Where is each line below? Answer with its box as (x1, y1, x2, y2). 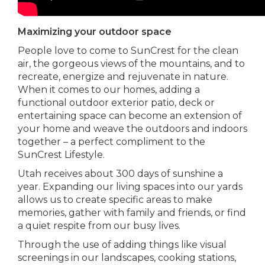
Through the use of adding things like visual (18, 239, 227, 250)
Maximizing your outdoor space (18, 26, 172, 37)
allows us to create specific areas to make (18, 194, 212, 205)
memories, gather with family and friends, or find (18, 207, 246, 218)
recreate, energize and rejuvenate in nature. (18, 71, 228, 82)
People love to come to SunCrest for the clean (18, 45, 238, 56)
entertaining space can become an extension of (18, 110, 242, 121)
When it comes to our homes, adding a (18, 84, 200, 95)
